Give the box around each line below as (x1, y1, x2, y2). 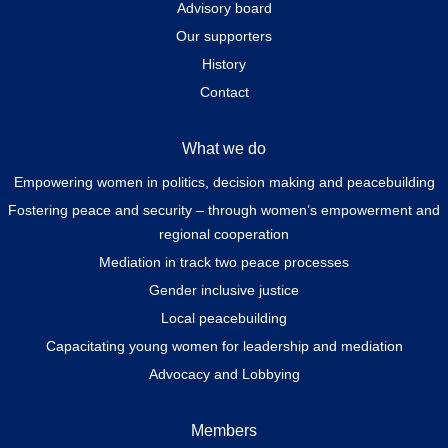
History (202, 55, 246, 72)
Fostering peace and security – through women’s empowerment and (8, 201, 440, 218)
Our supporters (176, 27, 272, 44)
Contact (199, 83, 249, 100)
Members (191, 421, 257, 439)
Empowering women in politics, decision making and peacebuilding (13, 173, 435, 190)
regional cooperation (159, 225, 289, 242)
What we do (182, 139, 266, 157)
